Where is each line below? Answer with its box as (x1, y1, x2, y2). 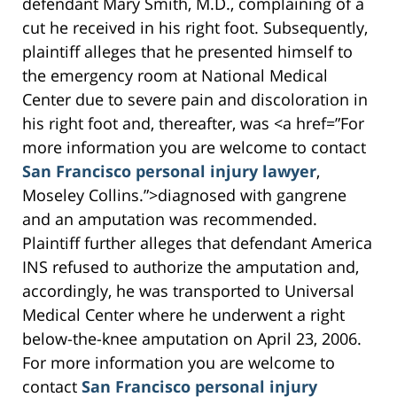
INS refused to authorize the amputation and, (22, 256, 359, 278)
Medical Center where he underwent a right (22, 304, 345, 326)
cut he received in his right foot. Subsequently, (22, 17, 368, 39)
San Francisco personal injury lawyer (22, 160, 316, 183)
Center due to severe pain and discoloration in (22, 89, 368, 111)
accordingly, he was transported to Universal (22, 280, 354, 302)
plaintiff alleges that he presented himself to (22, 41, 353, 63)
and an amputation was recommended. (22, 208, 317, 230)
